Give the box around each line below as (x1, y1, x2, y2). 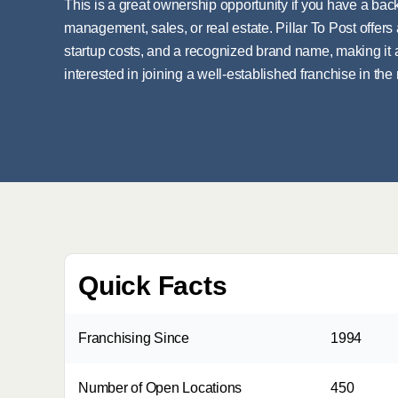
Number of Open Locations (78, 380, 242, 395)
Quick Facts (78, 271, 227, 300)
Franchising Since (78, 330, 189, 346)
